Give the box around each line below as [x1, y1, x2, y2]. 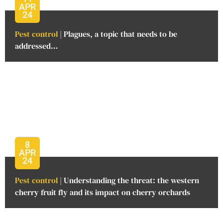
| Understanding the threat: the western [58, 174, 199, 186]
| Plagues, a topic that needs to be [58, 28, 177, 40]
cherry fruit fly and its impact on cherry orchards [15, 186, 190, 198]
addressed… [15, 40, 58, 52]
